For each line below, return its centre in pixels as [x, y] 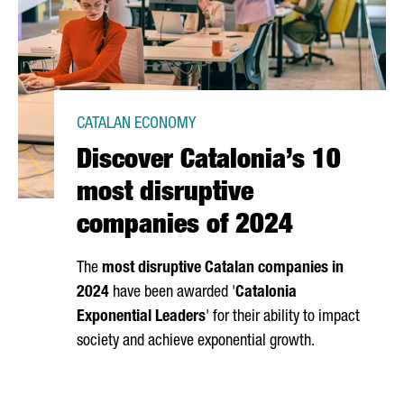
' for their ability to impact [283, 317]
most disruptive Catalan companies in [223, 269]
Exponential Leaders [141, 317]
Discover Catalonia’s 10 [209, 162]
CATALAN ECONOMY [136, 124]
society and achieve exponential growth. [196, 342]
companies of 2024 [185, 227]
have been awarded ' [172, 293]
